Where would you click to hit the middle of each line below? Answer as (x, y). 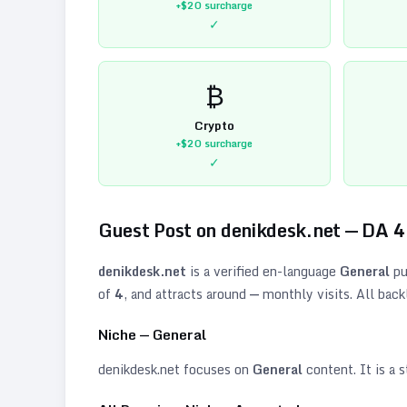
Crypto (214, 125)
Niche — (125, 334)
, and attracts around (185, 293)
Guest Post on (159, 230)
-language (307, 271)
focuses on (216, 369)
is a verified (224, 271)
